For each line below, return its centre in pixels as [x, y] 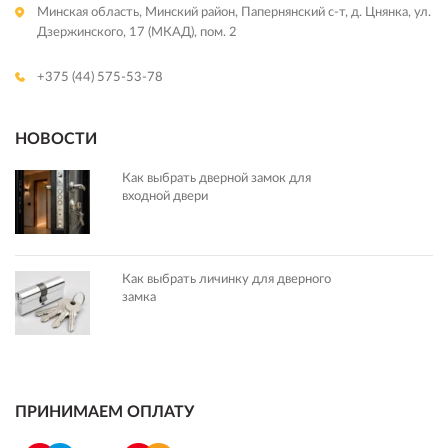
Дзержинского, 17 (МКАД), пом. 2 [137, 32]
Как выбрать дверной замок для [216, 178]
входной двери [165, 196]
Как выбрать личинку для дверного [226, 279]
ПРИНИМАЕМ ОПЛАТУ [104, 411]
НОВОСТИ [56, 138]
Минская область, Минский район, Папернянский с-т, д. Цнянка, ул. [234, 12]
